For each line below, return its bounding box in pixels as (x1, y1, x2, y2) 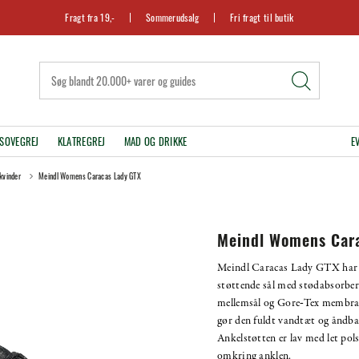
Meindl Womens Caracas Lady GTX (38, 169, 142, 182)
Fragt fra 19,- (65, 10, 115, 24)
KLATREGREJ (57, 133, 106, 149)
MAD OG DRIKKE (123, 133, 188, 149)
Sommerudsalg (145, 10, 200, 24)
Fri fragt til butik (229, 10, 294, 24)
